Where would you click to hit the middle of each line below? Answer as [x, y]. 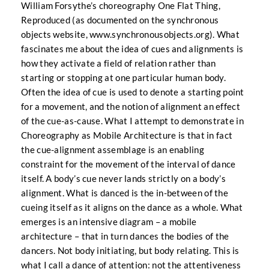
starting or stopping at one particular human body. [123, 77]
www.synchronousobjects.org [150, 34]
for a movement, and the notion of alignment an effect [131, 106]
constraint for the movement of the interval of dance [128, 164]
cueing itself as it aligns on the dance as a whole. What [132, 207]
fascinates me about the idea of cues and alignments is [132, 49]
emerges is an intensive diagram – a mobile [109, 222]
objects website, [56, 34]
